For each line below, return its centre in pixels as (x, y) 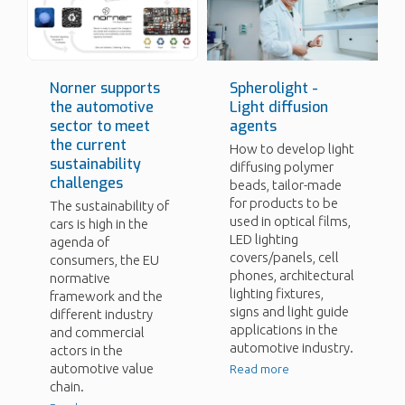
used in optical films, (290, 221)
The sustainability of (109, 205)
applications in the (284, 330)
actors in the (86, 350)
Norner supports (105, 88)
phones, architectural (292, 276)
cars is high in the (99, 223)
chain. (67, 386)
